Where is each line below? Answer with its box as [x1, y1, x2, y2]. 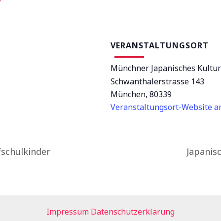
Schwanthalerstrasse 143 [110, 76, 204, 87]
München [110, 89, 146, 100]
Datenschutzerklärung [91, 206, 175, 217]
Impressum [46, 206, 89, 217]
